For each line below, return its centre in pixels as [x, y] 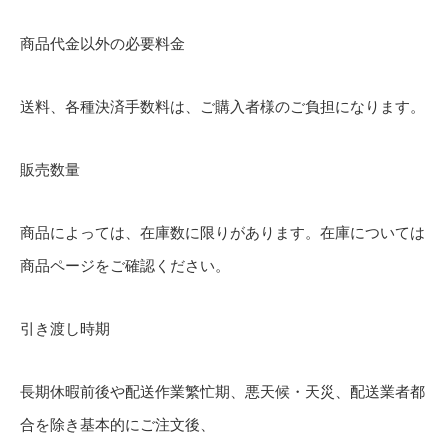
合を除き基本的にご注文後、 [117, 424]
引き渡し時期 [65, 328]
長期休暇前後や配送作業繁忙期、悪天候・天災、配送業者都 [222, 391]
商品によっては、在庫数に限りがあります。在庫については [222, 232]
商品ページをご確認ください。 [125, 265]
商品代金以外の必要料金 [102, 43]
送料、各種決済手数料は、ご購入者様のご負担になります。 [222, 106]
